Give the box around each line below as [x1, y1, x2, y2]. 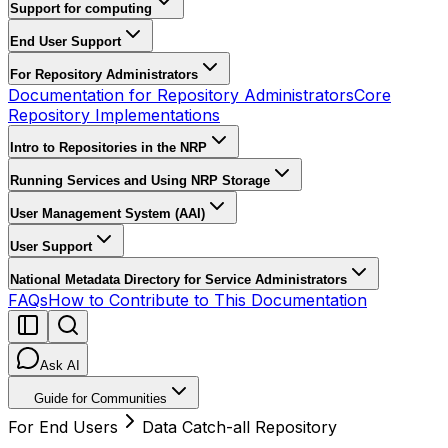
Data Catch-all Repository [142, 417, 337, 437]
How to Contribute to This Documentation [48, 290, 367, 310]
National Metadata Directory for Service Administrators [10, 272, 347, 287]
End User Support [10, 34, 121, 49]
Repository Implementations [8, 105, 220, 125]
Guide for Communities [34, 391, 167, 406]
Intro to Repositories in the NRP [10, 140, 207, 155]
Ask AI [40, 358, 80, 373]
